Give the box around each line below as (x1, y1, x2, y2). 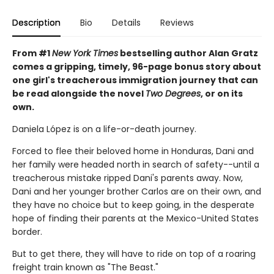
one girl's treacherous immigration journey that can (12, 73, 258, 86)
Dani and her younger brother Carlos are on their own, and (12, 185, 261, 198)
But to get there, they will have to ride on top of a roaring (12, 247, 256, 260)
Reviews (160, 16, 194, 29)
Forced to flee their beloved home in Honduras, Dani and (12, 144, 254, 157)
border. (12, 225, 42, 238)
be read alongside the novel (12, 87, 146, 100)
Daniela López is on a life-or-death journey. (12, 122, 196, 135)
